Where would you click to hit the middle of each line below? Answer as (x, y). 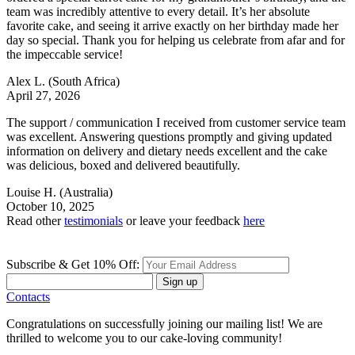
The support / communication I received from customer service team (176, 123)
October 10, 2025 (50, 207)
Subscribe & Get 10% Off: (74, 265)
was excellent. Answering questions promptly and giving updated (169, 137)
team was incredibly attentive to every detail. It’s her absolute (158, 12)
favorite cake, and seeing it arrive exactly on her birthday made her (172, 26)
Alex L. (27, 82)
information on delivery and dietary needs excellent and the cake (167, 151)
